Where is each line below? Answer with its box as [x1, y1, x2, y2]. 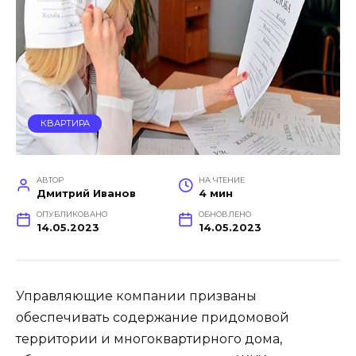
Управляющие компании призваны [16, 288, 257, 304]
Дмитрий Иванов [36, 188, 136, 200]
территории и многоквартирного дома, [16, 331, 282, 347]
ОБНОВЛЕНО [198, 210, 251, 219]
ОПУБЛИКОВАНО [36, 210, 107, 219]
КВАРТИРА [40, 118, 90, 130]
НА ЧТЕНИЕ [198, 176, 245, 185]
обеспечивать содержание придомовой [16, 310, 289, 326]
